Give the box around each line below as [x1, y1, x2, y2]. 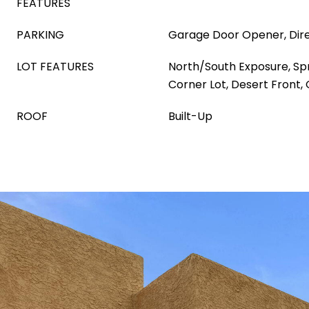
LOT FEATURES [17, 59, 94, 74]
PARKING [17, 27, 64, 43]
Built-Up [168, 108, 212, 124]
